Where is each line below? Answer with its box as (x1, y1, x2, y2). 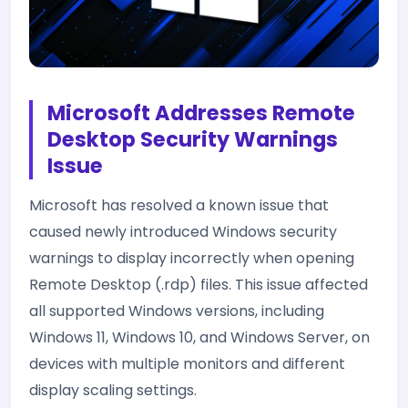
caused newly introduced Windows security (29, 221, 337, 242)
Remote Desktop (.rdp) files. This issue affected (29, 274, 368, 295)
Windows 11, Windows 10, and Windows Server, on (29, 327, 370, 348)
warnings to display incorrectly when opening (29, 248, 354, 269)
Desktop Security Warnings (47, 125, 338, 154)
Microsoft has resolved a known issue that (29, 195, 329, 216)
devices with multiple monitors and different (29, 353, 345, 374)
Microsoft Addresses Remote (47, 98, 355, 127)
